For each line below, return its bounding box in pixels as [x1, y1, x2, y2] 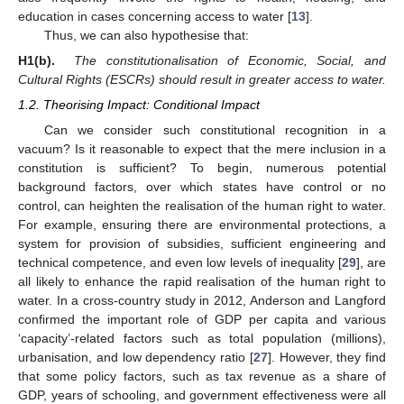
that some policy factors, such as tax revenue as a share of [18, 368, 386, 383]
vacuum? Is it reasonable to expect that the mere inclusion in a [18, 141, 386, 156]
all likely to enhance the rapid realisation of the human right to [18, 273, 386, 289]
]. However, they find [267, 349, 386, 364]
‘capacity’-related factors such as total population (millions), [18, 330, 386, 345]
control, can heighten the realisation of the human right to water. [18, 197, 386, 213]
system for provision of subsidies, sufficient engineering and [18, 235, 386, 251]
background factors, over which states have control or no [18, 179, 386, 194]
